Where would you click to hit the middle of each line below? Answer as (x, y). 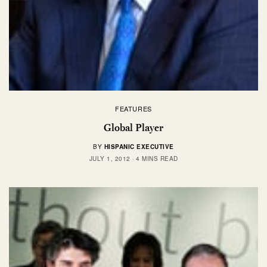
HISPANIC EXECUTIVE (139, 146)
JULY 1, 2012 (110, 158)
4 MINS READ (157, 158)
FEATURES (133, 108)
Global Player (133, 127)
